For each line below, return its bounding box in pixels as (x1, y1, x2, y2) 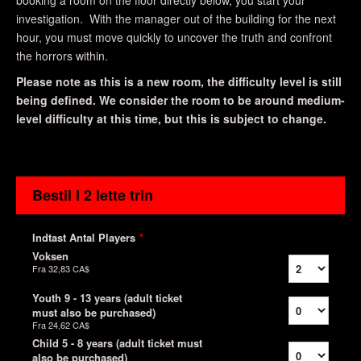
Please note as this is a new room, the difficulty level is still (16, 73, 342, 90)
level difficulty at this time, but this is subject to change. (16, 110, 326, 127)
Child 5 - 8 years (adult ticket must (32, 335, 202, 351)
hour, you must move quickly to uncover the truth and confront (16, 29, 332, 46)
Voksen (32, 248, 68, 264)
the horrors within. (16, 48, 108, 64)
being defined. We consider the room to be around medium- (16, 92, 345, 109)
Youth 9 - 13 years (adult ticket (32, 290, 182, 306)
